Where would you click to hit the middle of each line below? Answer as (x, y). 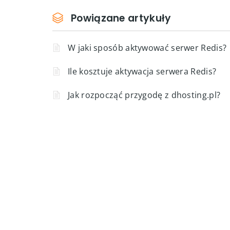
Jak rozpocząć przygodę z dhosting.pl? (144, 95)
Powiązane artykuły (121, 18)
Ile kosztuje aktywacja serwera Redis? (142, 71)
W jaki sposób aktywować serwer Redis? (147, 48)
